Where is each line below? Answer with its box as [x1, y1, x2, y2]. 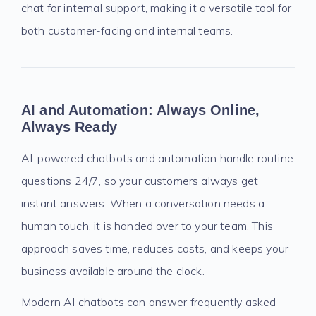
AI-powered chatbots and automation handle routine [21, 151, 293, 165]
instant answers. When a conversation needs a [21, 196, 265, 210]
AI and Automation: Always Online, [21, 102, 260, 118]
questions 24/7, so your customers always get [21, 174, 259, 188]
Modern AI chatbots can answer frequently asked [21, 295, 276, 309]
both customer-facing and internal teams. [21, 23, 233, 37]
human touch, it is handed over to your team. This [21, 219, 273, 233]
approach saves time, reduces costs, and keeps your [21, 241, 289, 255]
